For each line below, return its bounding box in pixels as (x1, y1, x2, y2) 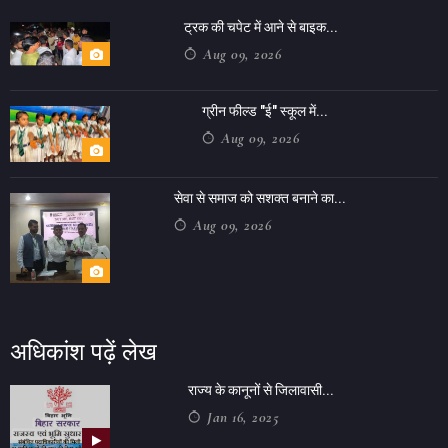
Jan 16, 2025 (202, 407, 279, 426)
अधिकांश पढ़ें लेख (10, 337, 157, 366)
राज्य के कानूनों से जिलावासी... (188, 381, 334, 398)
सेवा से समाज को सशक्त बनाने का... (174, 189, 346, 206)
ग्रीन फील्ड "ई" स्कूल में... (202, 102, 328, 119)
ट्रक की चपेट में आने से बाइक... (184, 18, 338, 35)
